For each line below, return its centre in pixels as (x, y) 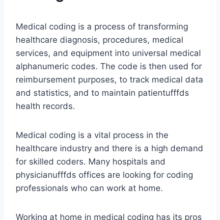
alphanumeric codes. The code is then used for (109, 67)
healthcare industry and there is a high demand (110, 149)
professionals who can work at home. (89, 188)
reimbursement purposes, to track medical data (110, 80)
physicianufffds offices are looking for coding (104, 175)
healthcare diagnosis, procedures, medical (99, 40)
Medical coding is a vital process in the (92, 135)
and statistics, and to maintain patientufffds (102, 93)
